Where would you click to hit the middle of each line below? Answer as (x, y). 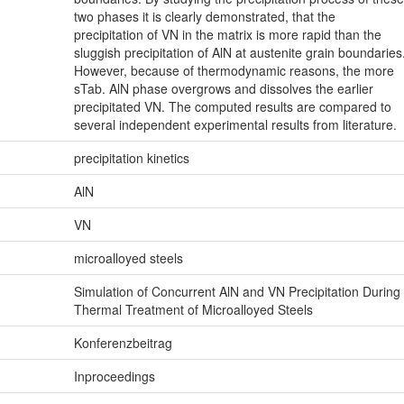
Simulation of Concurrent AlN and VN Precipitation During (237, 292)
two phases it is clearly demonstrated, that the (204, 17)
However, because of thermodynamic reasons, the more (234, 71)
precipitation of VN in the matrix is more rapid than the (227, 35)
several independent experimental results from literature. (235, 125)
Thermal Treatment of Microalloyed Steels (193, 310)
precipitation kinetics (131, 158)
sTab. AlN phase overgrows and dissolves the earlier (223, 89)
